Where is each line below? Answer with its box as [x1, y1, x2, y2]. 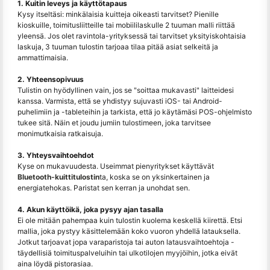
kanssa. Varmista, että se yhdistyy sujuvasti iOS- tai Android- [17, 96, 222, 105]
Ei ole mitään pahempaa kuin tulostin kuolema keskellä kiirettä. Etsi [17, 215, 242, 225]
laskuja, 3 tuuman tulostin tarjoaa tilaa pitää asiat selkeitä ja [17, 42, 218, 51]
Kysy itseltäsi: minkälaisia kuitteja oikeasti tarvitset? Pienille [17, 9, 219, 19]
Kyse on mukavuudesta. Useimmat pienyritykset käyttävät [17, 161, 214, 171]
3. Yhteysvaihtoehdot [17, 150, 94, 160]
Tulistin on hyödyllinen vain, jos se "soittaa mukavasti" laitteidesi [17, 85, 234, 95]
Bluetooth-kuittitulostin [17, 172, 99, 181]
